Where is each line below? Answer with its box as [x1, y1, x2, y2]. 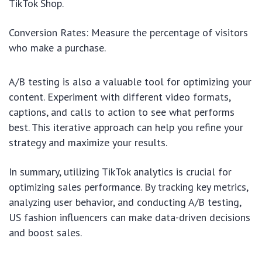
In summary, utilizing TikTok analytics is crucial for [9, 165, 232, 179]
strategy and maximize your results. [9, 136, 167, 150]
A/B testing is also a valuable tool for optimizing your [9, 75, 251, 89]
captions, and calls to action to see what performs [9, 105, 235, 119]
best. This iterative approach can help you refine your [9, 120, 243, 135]
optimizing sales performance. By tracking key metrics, [9, 180, 248, 194]
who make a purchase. [9, 41, 106, 55]
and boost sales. [9, 226, 82, 240]
